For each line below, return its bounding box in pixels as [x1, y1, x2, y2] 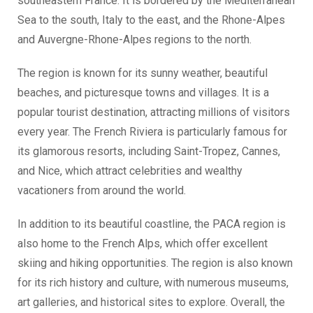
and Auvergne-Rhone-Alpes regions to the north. [17, 33, 252, 46]
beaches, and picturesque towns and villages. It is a [17, 86, 269, 99]
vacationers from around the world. [17, 184, 186, 197]
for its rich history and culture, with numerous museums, [17, 276, 289, 289]
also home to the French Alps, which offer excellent [17, 237, 268, 250]
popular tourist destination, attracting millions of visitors [17, 105, 290, 119]
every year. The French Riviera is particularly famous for [17, 125, 287, 138]
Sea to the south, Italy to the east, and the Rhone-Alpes [17, 13, 285, 27]
